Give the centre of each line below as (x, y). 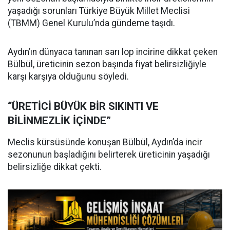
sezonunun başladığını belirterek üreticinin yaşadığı (109, 155)
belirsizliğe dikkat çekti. (55, 167)
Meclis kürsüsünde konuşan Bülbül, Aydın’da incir (105, 142)
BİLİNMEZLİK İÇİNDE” (59, 121)
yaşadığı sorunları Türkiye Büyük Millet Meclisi (99, 11)
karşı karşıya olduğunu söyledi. (68, 77)
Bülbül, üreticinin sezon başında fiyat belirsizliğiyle (107, 64)
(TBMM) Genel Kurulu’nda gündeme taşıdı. (91, 23)
